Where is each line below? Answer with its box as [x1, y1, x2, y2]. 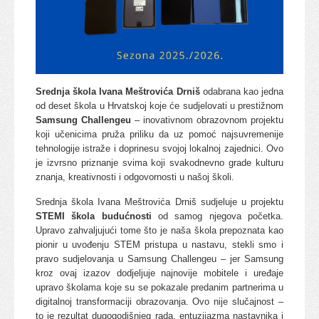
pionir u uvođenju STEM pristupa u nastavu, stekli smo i [36, 239, 283, 251]
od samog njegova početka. [151, 211, 284, 222]
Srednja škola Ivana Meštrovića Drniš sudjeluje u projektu [36, 197, 283, 208]
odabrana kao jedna [199, 86, 284, 98]
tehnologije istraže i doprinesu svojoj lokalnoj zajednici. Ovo [36, 143, 283, 155]
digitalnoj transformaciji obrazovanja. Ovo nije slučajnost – [36, 296, 283, 308]
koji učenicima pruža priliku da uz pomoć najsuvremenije [36, 129, 283, 140]
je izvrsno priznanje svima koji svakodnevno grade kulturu [36, 157, 283, 169]
